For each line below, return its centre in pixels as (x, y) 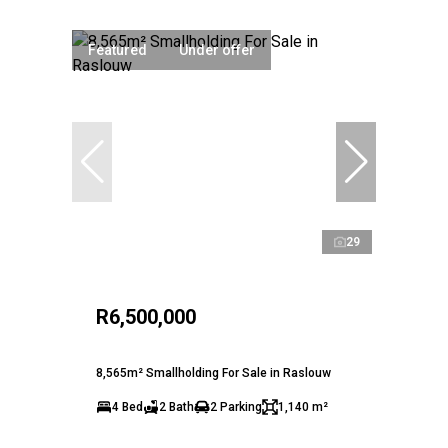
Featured (117, 49)
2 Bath (176, 406)
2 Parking (236, 406)
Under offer (217, 49)
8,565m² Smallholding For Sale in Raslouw (213, 372)
